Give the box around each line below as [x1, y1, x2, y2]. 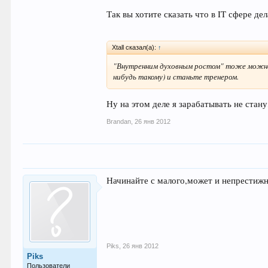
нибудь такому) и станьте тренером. [113, 71, 239, 83]
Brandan [106, 117, 132, 125]
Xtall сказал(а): [112, 44, 159, 51]
